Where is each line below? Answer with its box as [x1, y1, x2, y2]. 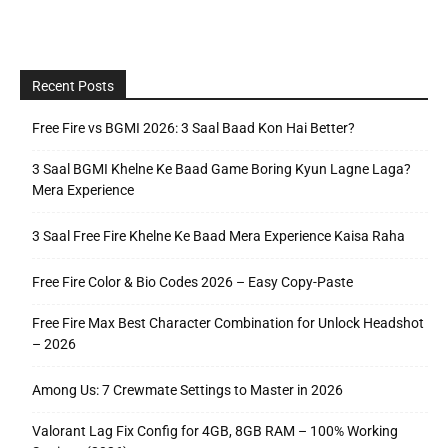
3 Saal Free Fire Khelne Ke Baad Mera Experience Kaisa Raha [32, 228, 405, 245]
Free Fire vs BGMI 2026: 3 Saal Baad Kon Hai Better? [32, 120, 355, 137]
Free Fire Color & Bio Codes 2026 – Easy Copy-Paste [32, 274, 353, 291]
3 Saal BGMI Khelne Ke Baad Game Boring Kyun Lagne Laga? [32, 161, 411, 178]
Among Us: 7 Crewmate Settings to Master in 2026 [32, 382, 346, 399]
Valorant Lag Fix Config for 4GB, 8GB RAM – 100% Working [32, 423, 398, 440]
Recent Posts [32, 78, 114, 95]
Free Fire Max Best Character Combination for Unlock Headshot [32, 315, 424, 332]
